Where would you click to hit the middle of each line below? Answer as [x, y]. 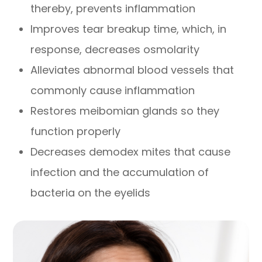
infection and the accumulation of [120, 172]
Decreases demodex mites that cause [131, 151]
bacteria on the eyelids [91, 192]
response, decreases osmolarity [115, 49]
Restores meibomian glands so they [125, 111]
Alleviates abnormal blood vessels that [132, 70]
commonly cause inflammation [113, 90]
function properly [76, 131]
